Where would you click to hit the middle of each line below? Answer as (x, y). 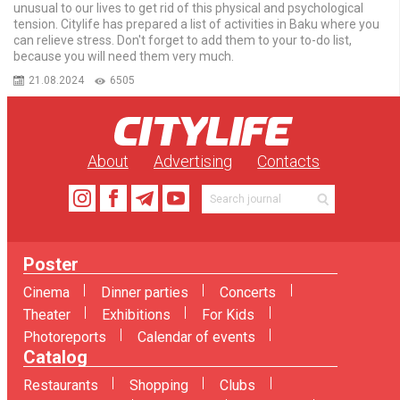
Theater (46, 315)
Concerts (247, 293)
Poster (50, 265)
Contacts (289, 162)
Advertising (193, 162)
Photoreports (64, 337)
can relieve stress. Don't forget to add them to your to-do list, (182, 41)
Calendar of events (196, 337)
